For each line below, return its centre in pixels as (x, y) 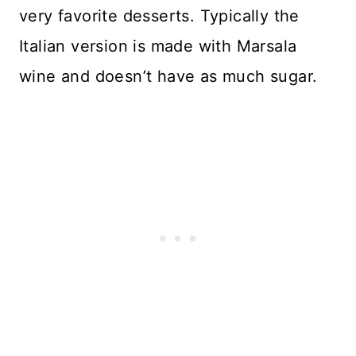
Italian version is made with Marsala (158, 46)
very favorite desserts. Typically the (159, 16)
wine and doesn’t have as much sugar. (168, 77)
